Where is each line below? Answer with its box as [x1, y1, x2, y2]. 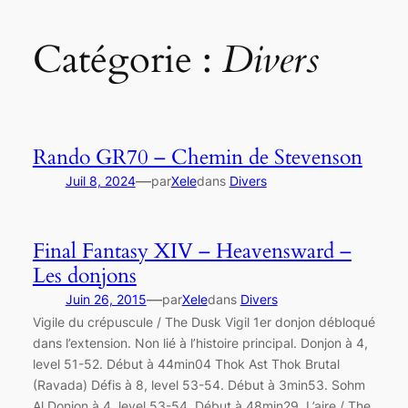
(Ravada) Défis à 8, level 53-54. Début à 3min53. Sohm [32, 376, 365, 393]
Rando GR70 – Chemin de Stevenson [32, 143, 362, 172]
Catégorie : [32, 34, 222, 86]
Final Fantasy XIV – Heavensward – [32, 236, 352, 265]
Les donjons [32, 260, 137, 290]
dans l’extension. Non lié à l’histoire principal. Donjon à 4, [32, 334, 368, 351]
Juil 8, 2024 [65, 173, 136, 189]
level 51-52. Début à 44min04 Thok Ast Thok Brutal [32, 355, 340, 372]
